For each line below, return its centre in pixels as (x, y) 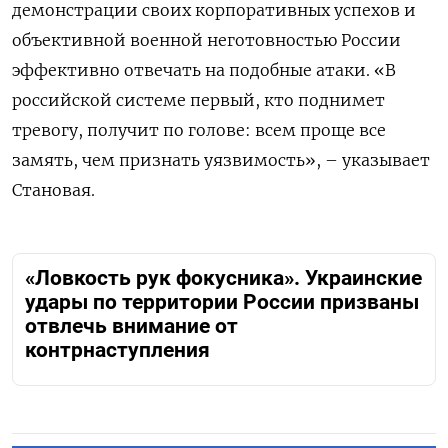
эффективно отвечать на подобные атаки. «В (204, 70)
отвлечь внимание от (131, 326)
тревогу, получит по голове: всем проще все (199, 130)
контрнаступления (117, 350)
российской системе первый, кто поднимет (198, 100)
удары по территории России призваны (222, 302)
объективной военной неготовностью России (206, 40)
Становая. (53, 190)
